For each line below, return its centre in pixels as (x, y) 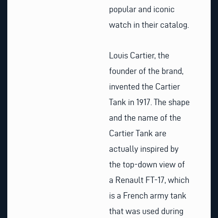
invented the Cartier (145, 87)
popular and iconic (142, 9)
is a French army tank (148, 196)
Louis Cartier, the (139, 55)
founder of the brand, (146, 71)
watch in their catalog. (149, 24)
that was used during (146, 211)
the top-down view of (147, 164)
